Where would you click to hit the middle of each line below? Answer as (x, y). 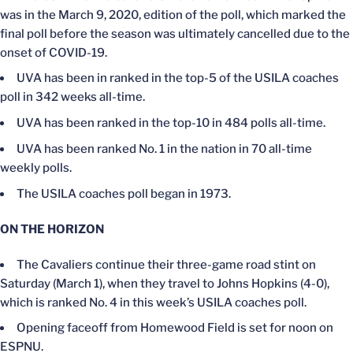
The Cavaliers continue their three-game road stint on (166, 264)
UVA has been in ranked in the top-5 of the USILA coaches (178, 78)
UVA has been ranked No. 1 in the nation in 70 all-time (164, 149)
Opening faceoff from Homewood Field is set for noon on (175, 328)
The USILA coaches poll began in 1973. (124, 193)
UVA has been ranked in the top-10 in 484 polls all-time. (171, 123)
